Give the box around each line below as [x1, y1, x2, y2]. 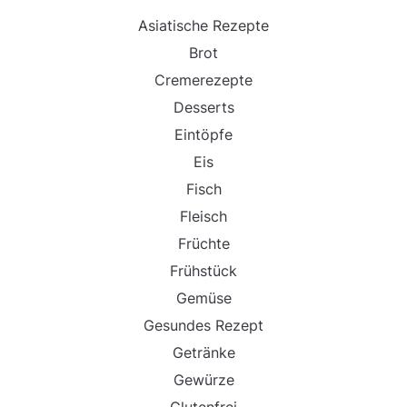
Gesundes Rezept [144, 316, 263, 335]
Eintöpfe [174, 125, 233, 144]
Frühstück [170, 262, 237, 281]
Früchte [177, 234, 230, 253]
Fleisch [180, 207, 227, 226]
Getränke [172, 343, 235, 362]
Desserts [173, 98, 234, 117]
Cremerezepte [154, 71, 253, 90]
